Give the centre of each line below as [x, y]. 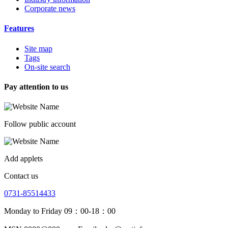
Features [19, 28]
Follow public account [40, 124]
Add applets [23, 159]
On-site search [47, 67]
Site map [38, 48]
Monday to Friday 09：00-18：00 [60, 211]
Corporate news [50, 9]
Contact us [21, 176]
